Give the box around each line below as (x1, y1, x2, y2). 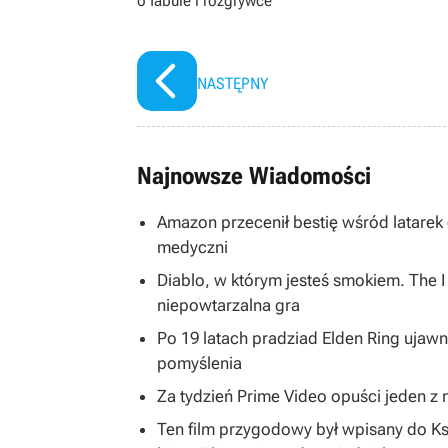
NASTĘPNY (197, 74, 268, 93)
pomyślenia (157, 353, 242, 373)
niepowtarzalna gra (157, 295, 300, 315)
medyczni (157, 237, 228, 257)
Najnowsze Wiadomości (137, 162, 371, 190)
